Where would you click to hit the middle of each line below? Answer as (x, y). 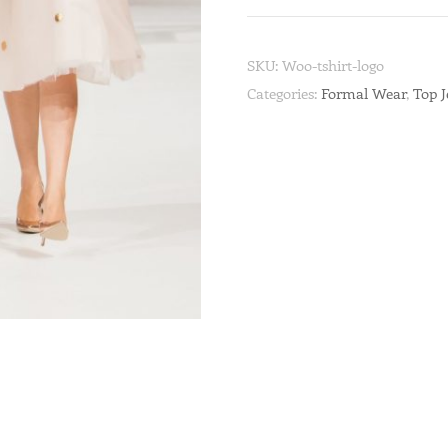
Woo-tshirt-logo (333, 64)
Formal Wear (364, 92)
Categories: (284, 92)
